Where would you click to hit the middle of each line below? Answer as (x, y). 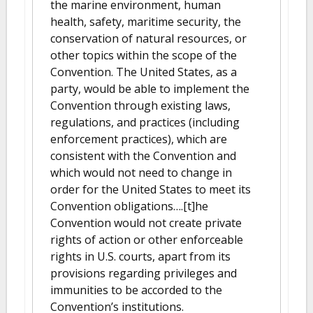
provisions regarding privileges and (144, 273)
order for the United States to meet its (151, 189)
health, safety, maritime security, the (146, 22)
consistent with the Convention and (143, 156)
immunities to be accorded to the (136, 290)
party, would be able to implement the (150, 89)
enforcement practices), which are (139, 139)
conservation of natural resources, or (148, 38)
